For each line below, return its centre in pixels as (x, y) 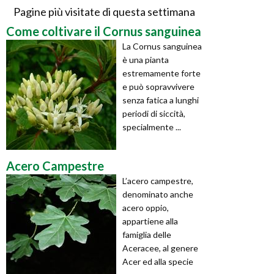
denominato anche (158, 194)
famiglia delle (147, 234)
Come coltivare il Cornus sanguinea (104, 31)
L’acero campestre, (158, 180)
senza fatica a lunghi (161, 100)
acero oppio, (146, 207)
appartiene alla (150, 221)
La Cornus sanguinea (162, 46)
